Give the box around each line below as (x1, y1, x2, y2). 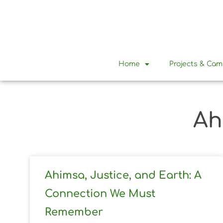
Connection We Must (45, 187, 155, 200)
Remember (45, 206, 103, 218)
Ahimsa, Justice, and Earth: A (45, 169, 202, 181)
